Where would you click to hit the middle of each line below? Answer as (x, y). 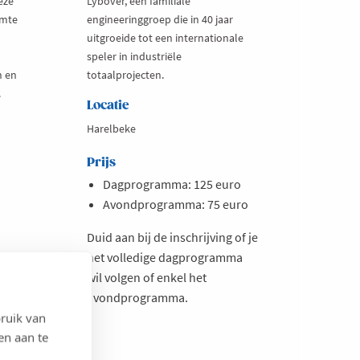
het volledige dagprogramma (164, 257)
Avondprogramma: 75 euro (175, 204)
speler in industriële (134, 56)
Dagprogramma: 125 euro (172, 184)
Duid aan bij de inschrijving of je (172, 237)
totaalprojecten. (125, 74)
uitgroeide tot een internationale (165, 37)
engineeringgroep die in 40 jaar (160, 19)
